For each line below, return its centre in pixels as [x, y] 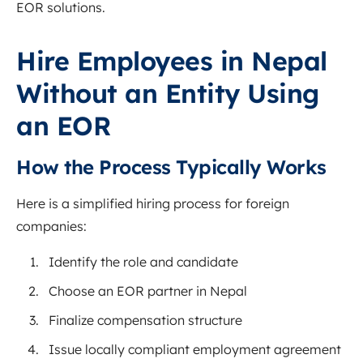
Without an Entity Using [168, 94]
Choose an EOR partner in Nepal [148, 291]
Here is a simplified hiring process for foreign [153, 204]
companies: [51, 226]
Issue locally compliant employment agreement [195, 350]
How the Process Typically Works [171, 167]
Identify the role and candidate [143, 262]
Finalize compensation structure [145, 320]
